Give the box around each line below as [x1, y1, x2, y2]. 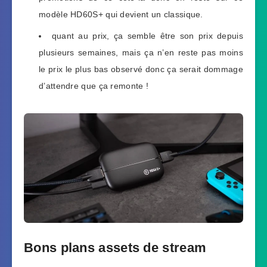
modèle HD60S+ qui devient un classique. [39, 10, 203, 20]
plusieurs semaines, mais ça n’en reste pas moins [39, 48, 243, 58]
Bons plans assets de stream [24, 240, 207, 256]
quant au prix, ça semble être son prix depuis [51, 31, 243, 41]
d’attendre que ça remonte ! [39, 81, 149, 91]
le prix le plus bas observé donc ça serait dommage [39, 64, 243, 74]
